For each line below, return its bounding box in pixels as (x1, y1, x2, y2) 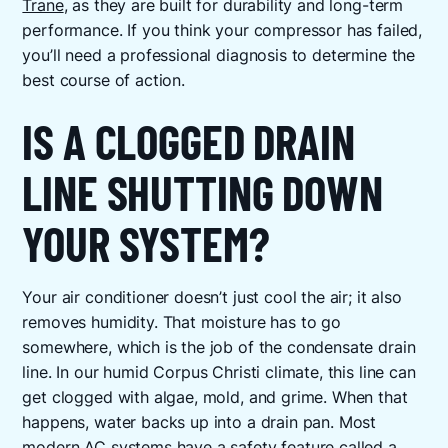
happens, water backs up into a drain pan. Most (22, 412, 377, 432)
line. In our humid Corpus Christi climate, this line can (22, 362, 416, 382)
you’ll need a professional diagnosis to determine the (22, 45, 416, 65)
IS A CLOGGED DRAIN (22, 113, 355, 170)
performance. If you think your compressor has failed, (22, 20, 423, 40)
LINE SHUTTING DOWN (22, 164, 383, 221)
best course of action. (22, 70, 185, 90)
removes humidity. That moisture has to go (22, 312, 341, 332)
